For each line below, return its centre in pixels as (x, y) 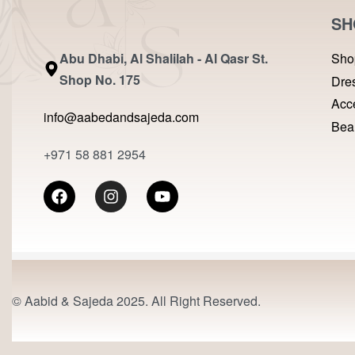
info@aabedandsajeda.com (121, 117)
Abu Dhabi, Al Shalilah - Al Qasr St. (164, 58)
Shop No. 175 (100, 80)
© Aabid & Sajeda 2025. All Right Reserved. (136, 301)
